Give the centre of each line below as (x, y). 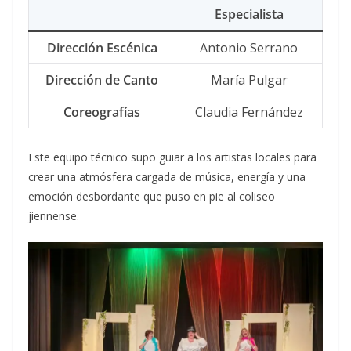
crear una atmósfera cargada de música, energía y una (167, 177)
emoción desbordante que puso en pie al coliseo (152, 197)
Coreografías (102, 112)
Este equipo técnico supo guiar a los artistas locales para (172, 157)
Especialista (249, 14)
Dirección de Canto (102, 80)
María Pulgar (249, 80)
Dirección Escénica (102, 48)
